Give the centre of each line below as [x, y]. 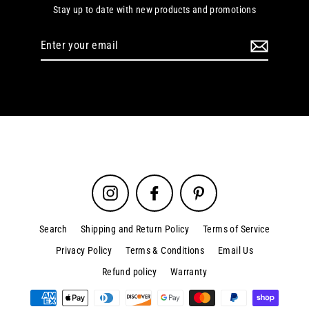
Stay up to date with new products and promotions [154, 9]
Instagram [139, 189]
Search [53, 229]
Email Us [236, 250]
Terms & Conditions [165, 250]
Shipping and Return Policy [135, 229]
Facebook [182, 189]
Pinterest [225, 189]
